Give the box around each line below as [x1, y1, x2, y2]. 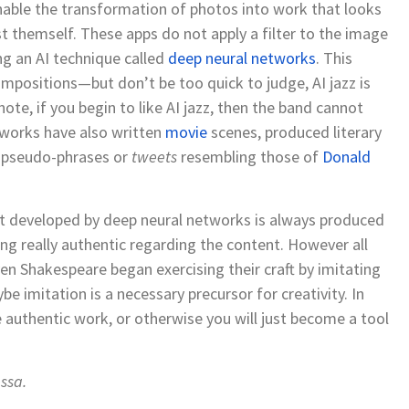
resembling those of [177, 145, 322, 167]
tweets [131, 145, 177, 167]
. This [316, 47, 352, 68]
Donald [322, 145, 371, 167]
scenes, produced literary [211, 121, 382, 142]
